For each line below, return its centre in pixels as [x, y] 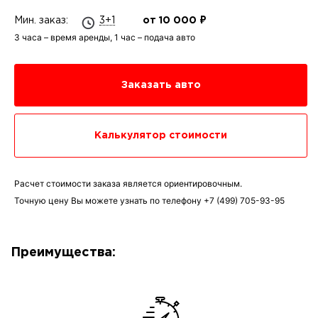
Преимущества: [63, 253]
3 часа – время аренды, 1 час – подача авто [105, 37]
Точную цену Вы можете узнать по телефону [109, 201]
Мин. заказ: [43, 21]
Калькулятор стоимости [161, 136]
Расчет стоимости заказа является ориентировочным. [128, 183]
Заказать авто [161, 85]
